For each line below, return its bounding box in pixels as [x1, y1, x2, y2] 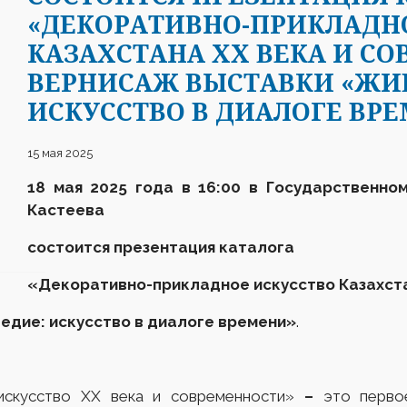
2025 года [90, 178, 182, 196]
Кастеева [27, 201, 104, 219]
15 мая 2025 [27, 146, 93, 160]
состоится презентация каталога [27, 238, 294, 256]
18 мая [27, 178, 91, 196]
